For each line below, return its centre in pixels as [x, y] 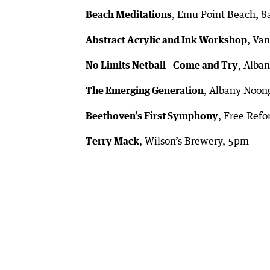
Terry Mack [112, 141]
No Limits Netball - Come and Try [162, 65]
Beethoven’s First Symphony [152, 116]
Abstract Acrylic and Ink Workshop [166, 40]
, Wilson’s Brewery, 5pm [194, 141]
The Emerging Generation [145, 91]
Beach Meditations [129, 15]
